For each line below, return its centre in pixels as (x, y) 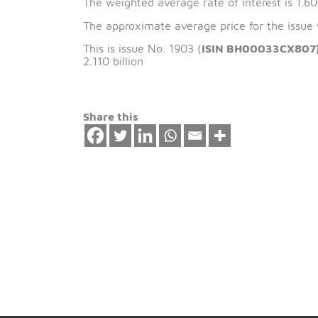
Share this (123, 164)
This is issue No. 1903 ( (158, 89)
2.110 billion (126, 103)
